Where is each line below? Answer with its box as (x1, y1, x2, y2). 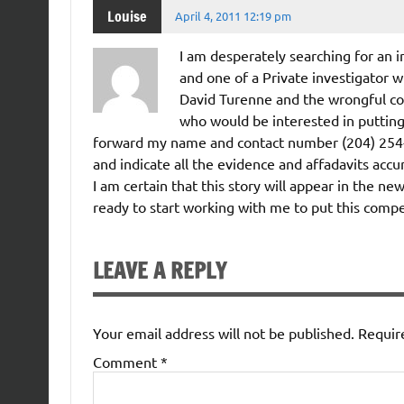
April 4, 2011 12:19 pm (175, 8, 292, 24)
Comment (92, 352, 161, 371)
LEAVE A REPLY (92, 254, 226, 286)
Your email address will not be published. (92, 323, 354, 342)
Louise (106, 6, 147, 27)
